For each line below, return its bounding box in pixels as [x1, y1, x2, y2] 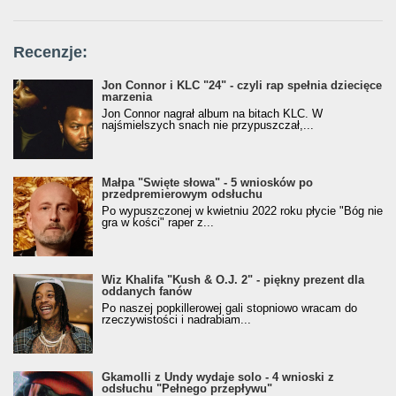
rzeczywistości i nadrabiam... [102, 313, 251, 327]
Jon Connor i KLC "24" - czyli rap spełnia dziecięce [102, 79, 382, 93]
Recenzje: [13, 43, 88, 62]
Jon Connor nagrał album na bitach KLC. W [102, 107, 323, 121]
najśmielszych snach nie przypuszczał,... [102, 118, 314, 133]
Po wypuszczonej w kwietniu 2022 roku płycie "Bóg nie [102, 204, 383, 218]
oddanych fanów [102, 285, 192, 299]
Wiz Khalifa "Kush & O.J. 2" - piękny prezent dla [102, 273, 364, 287]
